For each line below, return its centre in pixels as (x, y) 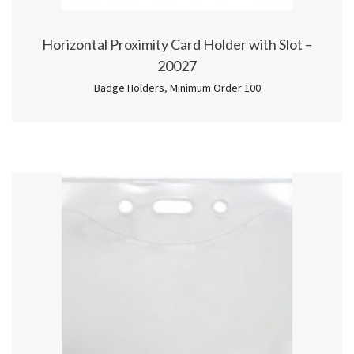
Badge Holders (129, 87)
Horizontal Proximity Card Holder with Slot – (177, 44)
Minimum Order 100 (215, 87)
